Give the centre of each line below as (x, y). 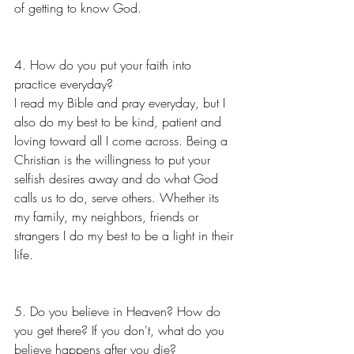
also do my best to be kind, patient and (120, 122)
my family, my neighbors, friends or (108, 217)
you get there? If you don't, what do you (121, 330)
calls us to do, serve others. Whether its (119, 198)
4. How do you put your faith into (105, 65)
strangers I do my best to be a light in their (126, 235)
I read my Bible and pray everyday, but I (122, 103)
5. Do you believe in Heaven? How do (119, 311)
